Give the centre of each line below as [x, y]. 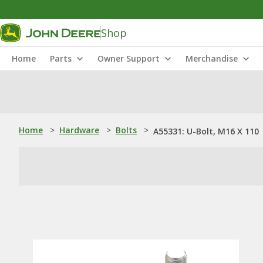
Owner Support [129, 58]
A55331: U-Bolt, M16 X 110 [206, 131]
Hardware [79, 130]
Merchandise [212, 58]
